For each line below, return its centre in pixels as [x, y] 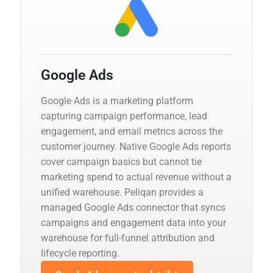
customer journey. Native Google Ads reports [136, 146]
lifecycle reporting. [80, 253]
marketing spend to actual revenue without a [136, 177]
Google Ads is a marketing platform [117, 101]
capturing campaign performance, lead [124, 116]
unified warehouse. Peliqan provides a [122, 192]
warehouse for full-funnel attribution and [128, 238]
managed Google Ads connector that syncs [133, 207]
